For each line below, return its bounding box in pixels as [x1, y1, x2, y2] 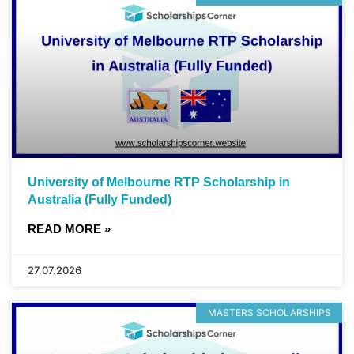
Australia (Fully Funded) [28, 192, 171, 206]
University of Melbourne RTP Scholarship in [28, 175, 290, 189]
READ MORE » [28, 221, 111, 235]
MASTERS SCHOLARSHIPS [207, 307, 331, 319]
